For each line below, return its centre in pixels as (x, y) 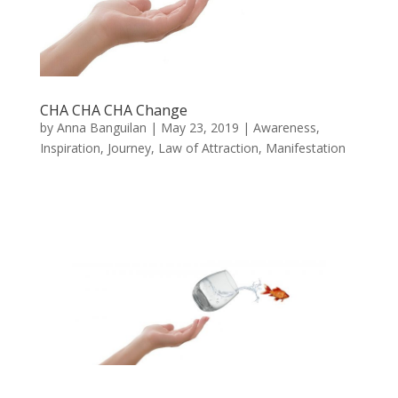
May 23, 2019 (199, 128)
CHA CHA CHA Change (113, 111)
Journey (129, 148)
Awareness (284, 128)
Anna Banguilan (101, 128)
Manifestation (305, 148)
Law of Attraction (208, 148)
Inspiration (70, 148)
